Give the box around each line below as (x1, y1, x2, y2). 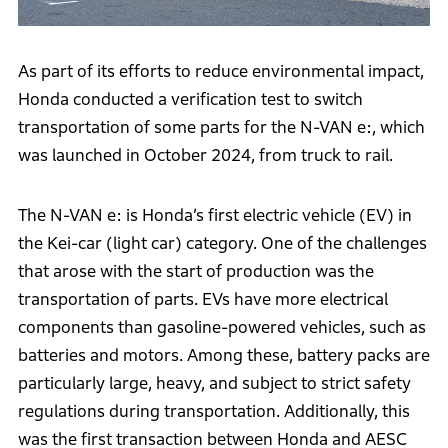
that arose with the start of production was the (17, 262, 374, 282)
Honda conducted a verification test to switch (17, 90, 363, 110)
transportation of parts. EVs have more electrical (17, 290, 388, 310)
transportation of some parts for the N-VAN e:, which (17, 118, 425, 138)
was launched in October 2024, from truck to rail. (17, 146, 393, 166)
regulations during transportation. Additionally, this (17, 402, 410, 422)
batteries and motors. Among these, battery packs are (17, 346, 430, 366)
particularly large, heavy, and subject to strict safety (17, 374, 411, 394)
